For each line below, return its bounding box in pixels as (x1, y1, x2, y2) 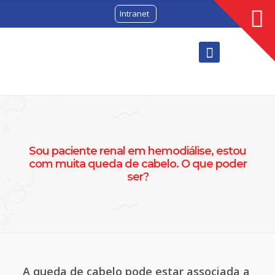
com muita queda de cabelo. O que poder (28, 157, 247, 171)
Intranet (119, 8, 149, 19)
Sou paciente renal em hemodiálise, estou (29, 144, 246, 158)
